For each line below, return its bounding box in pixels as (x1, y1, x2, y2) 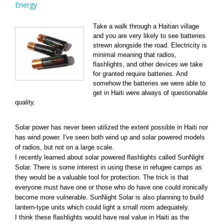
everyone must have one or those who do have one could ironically (15, 183, 208, 191)
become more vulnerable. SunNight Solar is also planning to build (15, 193, 203, 201)
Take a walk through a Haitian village (93, 22, 199, 30)
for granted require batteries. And (93, 69, 188, 77)
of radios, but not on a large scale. (15, 143, 114, 151)
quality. (15, 98, 35, 106)
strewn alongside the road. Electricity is (93, 41, 207, 49)
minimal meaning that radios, (93, 50, 177, 58)
